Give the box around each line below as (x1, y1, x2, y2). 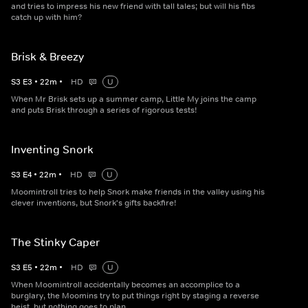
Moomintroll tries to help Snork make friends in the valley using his (11, 186, 265, 198)
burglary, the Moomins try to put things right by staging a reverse (11, 290, 259, 302)
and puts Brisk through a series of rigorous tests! (11, 104, 197, 116)
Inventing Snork (11, 142, 93, 157)
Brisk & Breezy (11, 49, 84, 64)
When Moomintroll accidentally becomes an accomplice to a (11, 279, 240, 291)
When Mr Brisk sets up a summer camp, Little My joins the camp (11, 93, 256, 105)
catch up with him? (11, 12, 82, 23)
